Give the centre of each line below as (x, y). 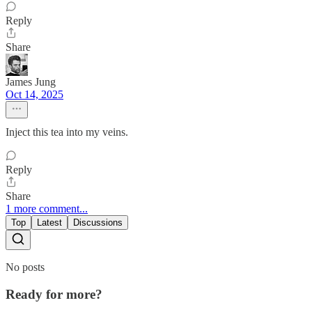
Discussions (98, 223)
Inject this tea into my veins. (67, 132)
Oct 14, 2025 (34, 95)
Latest (49, 223)
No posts (25, 267)
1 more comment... (47, 209)
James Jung (31, 82)
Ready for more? (54, 294)
